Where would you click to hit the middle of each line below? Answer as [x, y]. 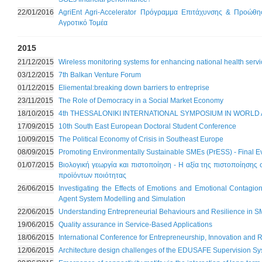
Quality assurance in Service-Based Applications [135, 225]
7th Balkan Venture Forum [100, 75]
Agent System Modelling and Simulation [122, 199]
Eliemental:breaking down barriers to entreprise [134, 88]
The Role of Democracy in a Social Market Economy [141, 101]
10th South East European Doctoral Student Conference [147, 126]
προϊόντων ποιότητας [92, 175]
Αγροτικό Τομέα [83, 23]
